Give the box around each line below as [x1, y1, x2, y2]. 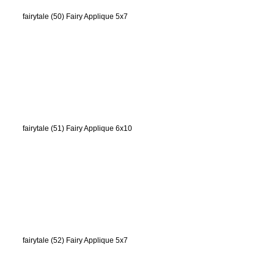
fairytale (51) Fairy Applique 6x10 [23, 124, 132, 133]
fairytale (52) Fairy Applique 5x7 [23, 236, 128, 245]
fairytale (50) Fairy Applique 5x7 [23, 12, 128, 21]
